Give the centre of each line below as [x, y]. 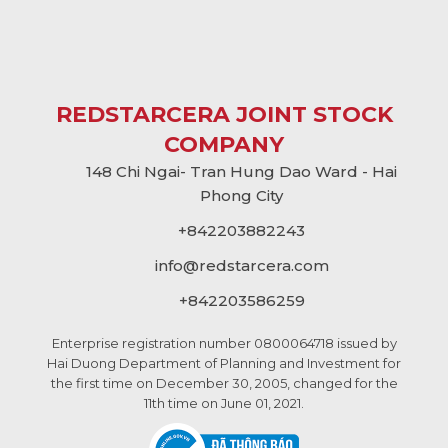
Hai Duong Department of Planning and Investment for [224, 363]
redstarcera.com [263, 265]
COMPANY [224, 145]
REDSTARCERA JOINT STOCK [224, 115]
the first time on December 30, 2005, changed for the [224, 383]
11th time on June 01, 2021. [224, 403]
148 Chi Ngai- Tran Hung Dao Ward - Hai [241, 172]
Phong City [241, 196]
